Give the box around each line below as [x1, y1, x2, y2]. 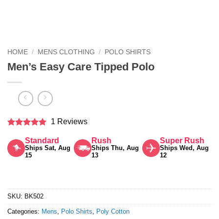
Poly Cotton [96, 208, 130, 216]
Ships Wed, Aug [159, 144, 209, 152]
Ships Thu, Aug [91, 144, 139, 152]
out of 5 [7, 137, 35, 146]
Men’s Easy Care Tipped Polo [7, 60, 154, 73]
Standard [25, 136, 60, 145]
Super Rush [159, 136, 204, 145]
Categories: [7, 208, 42, 216]
